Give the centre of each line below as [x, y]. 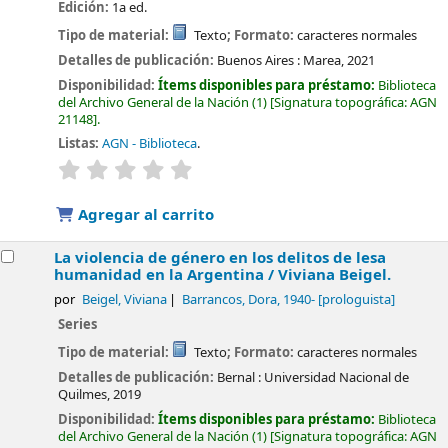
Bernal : [239, 377]
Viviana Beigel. [335, 275]
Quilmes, [84, 394]
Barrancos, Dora [229, 300]
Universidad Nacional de [337, 377]
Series [78, 325]
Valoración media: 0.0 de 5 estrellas [297, 168]
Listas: [79, 144]
